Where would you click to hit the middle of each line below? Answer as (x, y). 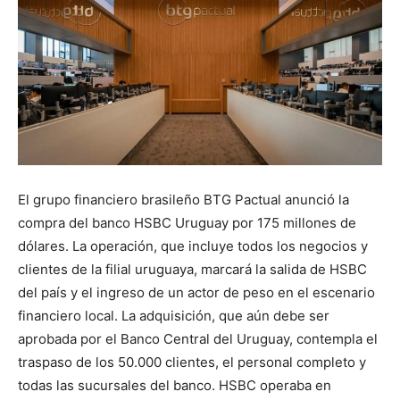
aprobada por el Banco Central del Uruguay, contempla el (198, 339)
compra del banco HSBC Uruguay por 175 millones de (187, 223)
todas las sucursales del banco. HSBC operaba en (175, 386)
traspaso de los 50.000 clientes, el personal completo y (192, 362)
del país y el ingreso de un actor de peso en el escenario (196, 293)
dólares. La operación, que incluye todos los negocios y (193, 246)
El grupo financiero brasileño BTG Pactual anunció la (183, 200)
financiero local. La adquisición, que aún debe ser (174, 316)
